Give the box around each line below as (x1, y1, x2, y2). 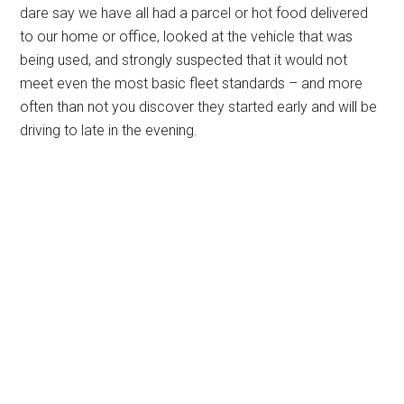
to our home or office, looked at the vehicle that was (20, 28, 353, 46)
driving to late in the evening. (20, 122, 198, 140)
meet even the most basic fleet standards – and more (20, 75, 363, 93)
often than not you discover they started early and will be (20, 98, 378, 116)
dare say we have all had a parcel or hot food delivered (20, 5, 369, 23)
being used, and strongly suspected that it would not (20, 51, 348, 69)
